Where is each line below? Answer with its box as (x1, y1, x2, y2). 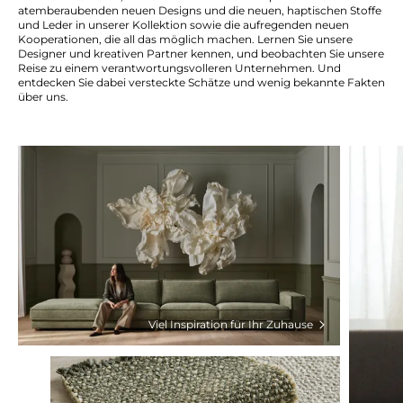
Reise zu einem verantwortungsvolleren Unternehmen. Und (18, 61, 341, 76)
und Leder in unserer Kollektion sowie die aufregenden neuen (18, 18, 349, 32)
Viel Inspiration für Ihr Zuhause (148, 318, 314, 332)
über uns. (18, 90, 68, 104)
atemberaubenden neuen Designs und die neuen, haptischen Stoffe (18, 4, 381, 18)
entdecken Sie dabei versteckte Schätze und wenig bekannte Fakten (18, 76, 385, 90)
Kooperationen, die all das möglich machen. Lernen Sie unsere (18, 32, 353, 47)
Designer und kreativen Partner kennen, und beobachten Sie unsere (18, 47, 384, 61)
